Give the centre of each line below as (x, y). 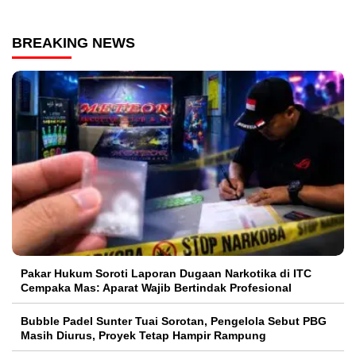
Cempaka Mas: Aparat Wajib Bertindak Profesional (156, 287)
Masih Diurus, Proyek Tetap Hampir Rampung (143, 335)
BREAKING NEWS (74, 43)
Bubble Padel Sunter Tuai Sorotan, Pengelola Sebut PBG (174, 321)
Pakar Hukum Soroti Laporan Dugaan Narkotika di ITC (166, 273)
